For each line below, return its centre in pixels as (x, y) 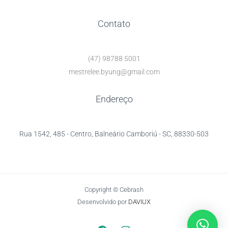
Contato (114, 24)
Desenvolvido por (103, 202)
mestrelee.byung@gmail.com (114, 72)
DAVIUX (139, 202)
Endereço (114, 99)
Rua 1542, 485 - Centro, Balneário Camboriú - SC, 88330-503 (114, 134)
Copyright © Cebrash (114, 190)
